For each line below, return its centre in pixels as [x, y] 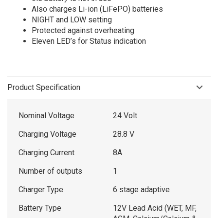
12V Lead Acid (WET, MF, [155, 208]
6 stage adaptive [141, 189]
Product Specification [44, 87]
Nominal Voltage [46, 115]
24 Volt [125, 115]
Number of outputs [50, 171]
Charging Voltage [47, 134]
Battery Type [40, 208]
